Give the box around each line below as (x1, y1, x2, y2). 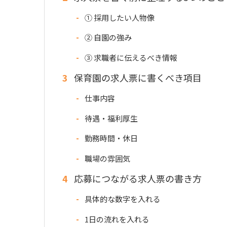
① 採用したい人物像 (83, 12, 155, 23)
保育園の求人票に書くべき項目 (72, 71, 202, 85)
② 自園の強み (83, 32, 132, 43)
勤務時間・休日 (83, 133, 138, 144)
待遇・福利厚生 (83, 112, 138, 124)
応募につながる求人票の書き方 (72, 172, 202, 185)
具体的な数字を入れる (83, 194, 161, 205)
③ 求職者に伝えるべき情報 (83, 52, 177, 63)
